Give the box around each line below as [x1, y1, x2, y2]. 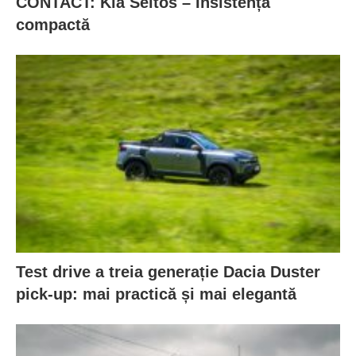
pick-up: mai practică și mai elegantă [16, 284, 296, 303]
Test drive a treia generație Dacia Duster [16, 262, 320, 281]
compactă [16, 16, 90, 34]
